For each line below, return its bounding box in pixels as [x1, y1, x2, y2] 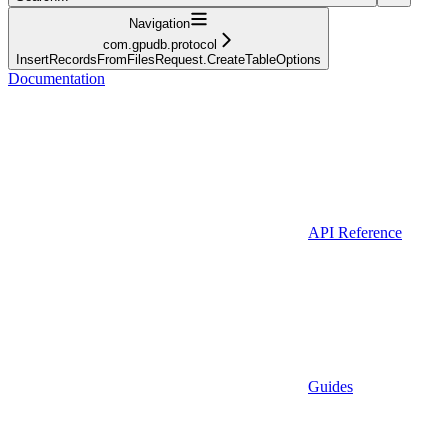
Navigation [129, 15, 190, 31]
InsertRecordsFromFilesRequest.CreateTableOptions [16, 51, 321, 67]
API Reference [308, 223, 402, 241]
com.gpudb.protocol [102, 36, 217, 52]
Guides [308, 377, 353, 395]
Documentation [8, 69, 105, 87]
